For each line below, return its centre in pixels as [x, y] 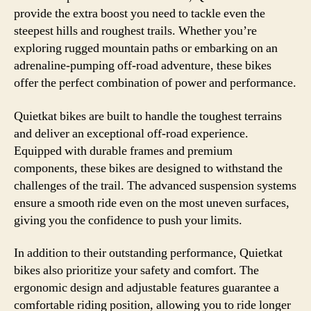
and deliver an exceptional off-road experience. [131, 133]
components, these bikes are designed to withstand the [148, 168]
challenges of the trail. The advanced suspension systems [155, 185]
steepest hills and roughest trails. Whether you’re [135, 31]
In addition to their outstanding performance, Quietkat [148, 253]
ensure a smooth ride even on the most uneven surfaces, [152, 203]
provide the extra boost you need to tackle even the [140, 14]
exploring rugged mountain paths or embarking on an [146, 48]
